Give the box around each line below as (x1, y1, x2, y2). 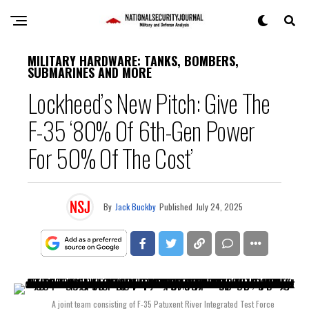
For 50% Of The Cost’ (28, 139, 193, 176)
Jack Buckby (115, 201, 156, 212)
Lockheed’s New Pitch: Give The (28, 84, 270, 121)
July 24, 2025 (196, 201, 243, 212)
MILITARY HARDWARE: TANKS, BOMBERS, (28, 52, 239, 70)
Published (159, 201, 192, 212)
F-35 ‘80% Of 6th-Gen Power (28, 112, 255, 148)
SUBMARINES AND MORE (28, 63, 152, 81)
